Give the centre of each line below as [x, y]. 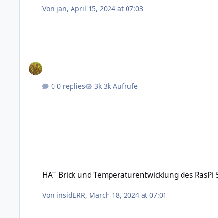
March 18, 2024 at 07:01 [128, 195]
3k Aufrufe [121, 86]
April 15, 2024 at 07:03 [107, 9]
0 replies [71, 86]
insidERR [71, 195]
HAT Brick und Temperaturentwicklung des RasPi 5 [102, 166]
